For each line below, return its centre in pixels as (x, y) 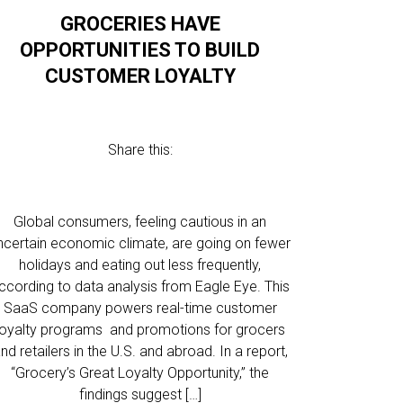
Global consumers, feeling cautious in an (140, 222)
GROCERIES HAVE (140, 24)
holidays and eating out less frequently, (140, 265)
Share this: (140, 150)
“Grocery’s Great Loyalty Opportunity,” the (140, 373)
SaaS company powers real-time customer (140, 308)
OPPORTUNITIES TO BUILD (140, 50)
